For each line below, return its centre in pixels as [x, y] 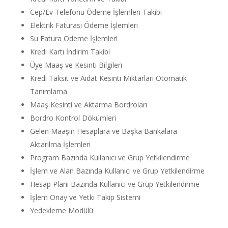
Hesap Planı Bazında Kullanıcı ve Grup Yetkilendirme [115, 184]
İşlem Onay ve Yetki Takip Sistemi [85, 197]
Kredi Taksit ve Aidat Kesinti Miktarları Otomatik [108, 78]
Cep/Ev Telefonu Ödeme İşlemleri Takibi [96, 12]
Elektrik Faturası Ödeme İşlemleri [84, 25]
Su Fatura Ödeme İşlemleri [74, 38]
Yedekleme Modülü [61, 210]
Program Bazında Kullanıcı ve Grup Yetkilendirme [110, 158]
